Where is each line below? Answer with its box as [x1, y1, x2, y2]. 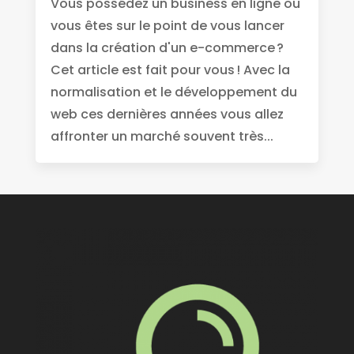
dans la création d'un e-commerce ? [50, 39, 284, 58]
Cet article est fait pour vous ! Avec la [50, 61, 290, 80]
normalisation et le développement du [50, 83, 297, 102]
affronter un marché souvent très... [50, 127, 273, 146]
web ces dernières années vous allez [50, 105, 284, 124]
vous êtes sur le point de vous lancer [50, 17, 284, 36]
